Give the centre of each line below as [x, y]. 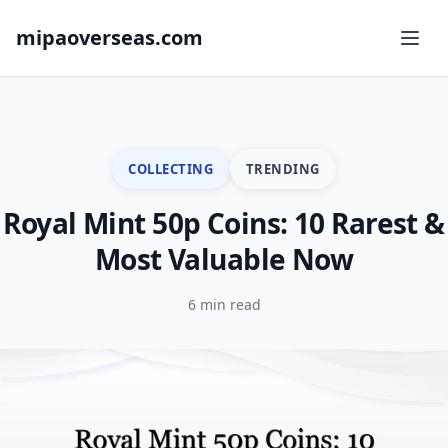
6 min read [224, 304]
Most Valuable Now [224, 259]
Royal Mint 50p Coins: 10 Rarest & [224, 223]
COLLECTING [171, 168]
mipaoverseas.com [109, 37]
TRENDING [282, 168]
